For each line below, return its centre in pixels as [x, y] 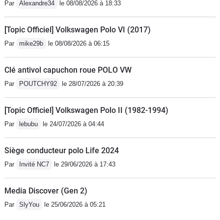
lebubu [28, 124]
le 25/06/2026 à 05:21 [74, 204]
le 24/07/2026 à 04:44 [72, 124]
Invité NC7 [34, 164]
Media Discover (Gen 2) [46, 191]
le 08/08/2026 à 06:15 [78, 43]
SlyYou [29, 204]
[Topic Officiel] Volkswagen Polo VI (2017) [78, 29]
